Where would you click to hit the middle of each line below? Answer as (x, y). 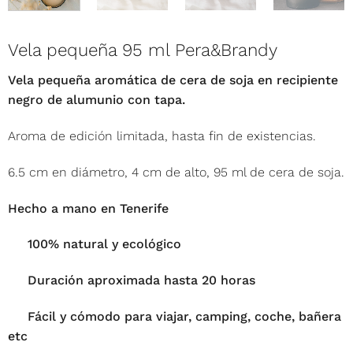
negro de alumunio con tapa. (96, 100)
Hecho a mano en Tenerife (88, 208)
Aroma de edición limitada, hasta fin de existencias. (162, 136)
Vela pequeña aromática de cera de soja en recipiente (173, 80)
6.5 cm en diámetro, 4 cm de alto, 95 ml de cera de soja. (176, 172)
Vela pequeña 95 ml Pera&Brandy (142, 50)
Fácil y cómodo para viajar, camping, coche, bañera (184, 317)
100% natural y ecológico (104, 244)
